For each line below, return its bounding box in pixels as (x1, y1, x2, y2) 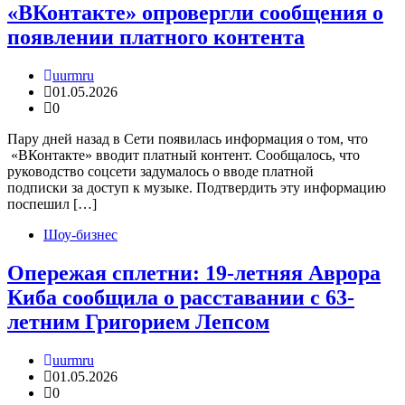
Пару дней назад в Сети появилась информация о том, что (7, 131, 368, 147)
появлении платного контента (7, 25, 305, 50)
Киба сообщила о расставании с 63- (7, 286, 354, 310)
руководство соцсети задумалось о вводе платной (7, 164, 314, 180)
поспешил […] (7, 196, 97, 212)
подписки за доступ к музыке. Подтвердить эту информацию (7, 180, 386, 196)
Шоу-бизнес (43, 227, 118, 243)
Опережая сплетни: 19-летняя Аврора (7, 261, 381, 286)
